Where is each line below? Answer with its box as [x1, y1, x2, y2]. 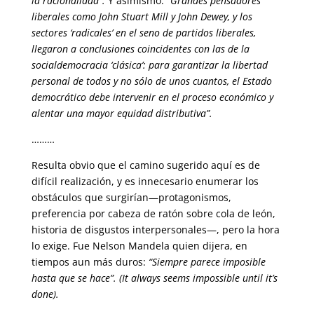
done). [31, 287, 59, 301]
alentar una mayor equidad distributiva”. [31, 107, 212, 120]
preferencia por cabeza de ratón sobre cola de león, [31, 207, 275, 220]
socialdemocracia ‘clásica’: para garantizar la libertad [31, 58, 268, 71]
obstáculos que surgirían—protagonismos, [31, 191, 231, 204]
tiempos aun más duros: [31, 255, 149, 268]
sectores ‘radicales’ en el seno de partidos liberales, [31, 26, 256, 39]
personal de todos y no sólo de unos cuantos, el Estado [31, 74, 272, 88]
